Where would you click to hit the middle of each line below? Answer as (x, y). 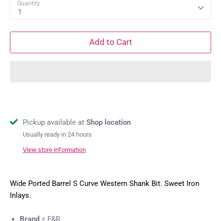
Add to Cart (110, 42)
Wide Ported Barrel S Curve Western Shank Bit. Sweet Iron (105, 184)
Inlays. (20, 196)
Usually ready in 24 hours (57, 134)
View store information (54, 150)
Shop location (109, 122)
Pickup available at (55, 122)
